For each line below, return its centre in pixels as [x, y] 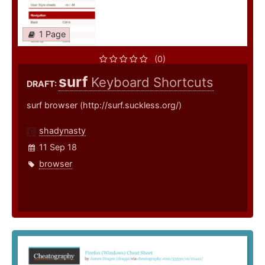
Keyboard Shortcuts [152, 83]
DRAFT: [43, 84]
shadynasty [62, 131]
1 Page [52, 34]
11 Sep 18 [58, 147]
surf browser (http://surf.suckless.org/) [104, 105]
